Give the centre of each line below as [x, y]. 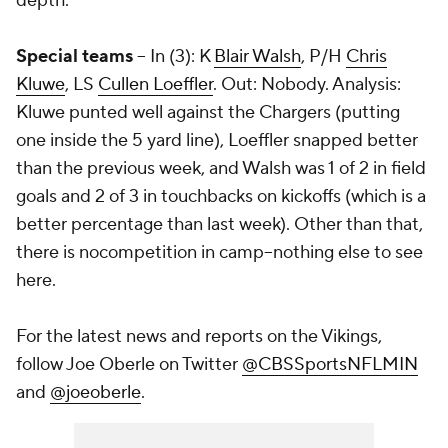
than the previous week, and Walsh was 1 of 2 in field [221, 168]
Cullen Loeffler [155, 84]
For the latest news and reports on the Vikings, [199, 336]
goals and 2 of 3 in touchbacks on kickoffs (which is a [221, 196]
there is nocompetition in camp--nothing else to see [219, 252]
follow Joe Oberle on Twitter [129, 364]
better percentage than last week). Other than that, [219, 224]
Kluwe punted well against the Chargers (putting [208, 112]
